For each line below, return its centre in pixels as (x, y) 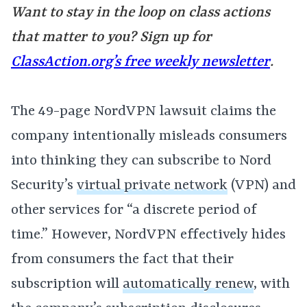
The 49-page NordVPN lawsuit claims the (144, 112)
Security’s (44, 186)
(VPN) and (262, 186)
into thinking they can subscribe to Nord (141, 161)
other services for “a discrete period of (134, 210)
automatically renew (188, 284)
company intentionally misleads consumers (149, 136)
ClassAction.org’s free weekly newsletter (140, 62)
